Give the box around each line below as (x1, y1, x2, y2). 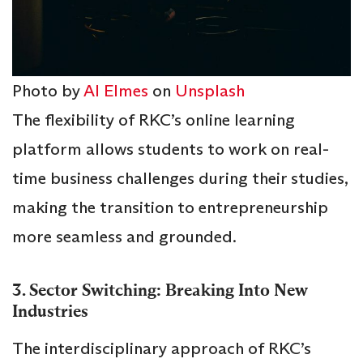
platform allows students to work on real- (12, 138, 329, 160)
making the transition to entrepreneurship (12, 196, 328, 218)
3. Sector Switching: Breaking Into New (12, 279, 308, 301)
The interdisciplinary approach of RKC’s (12, 337, 311, 359)
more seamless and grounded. (12, 225, 237, 247)
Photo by (12, 79, 83, 101)
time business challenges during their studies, (12, 167, 348, 189)
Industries (12, 300, 88, 322)
